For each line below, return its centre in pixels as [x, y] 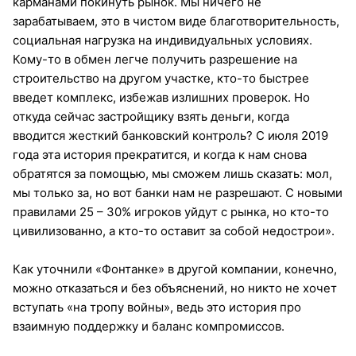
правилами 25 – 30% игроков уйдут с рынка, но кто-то [171, 211]
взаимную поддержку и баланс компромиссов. [149, 326]
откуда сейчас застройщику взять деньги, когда [151, 116]
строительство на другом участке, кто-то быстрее [161, 78]
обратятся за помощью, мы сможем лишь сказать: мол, [172, 173]
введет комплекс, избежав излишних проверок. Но [161, 97]
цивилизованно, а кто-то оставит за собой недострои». [174, 230]
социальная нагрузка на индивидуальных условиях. [163, 40]
